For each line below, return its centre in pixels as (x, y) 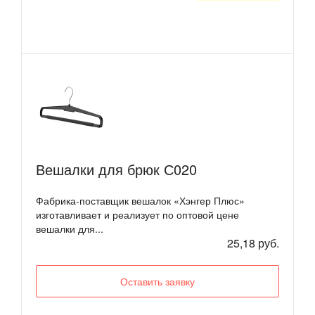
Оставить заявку (157, 281)
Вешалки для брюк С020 (116, 169)
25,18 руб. (253, 243)
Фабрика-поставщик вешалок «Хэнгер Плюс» (140, 200)
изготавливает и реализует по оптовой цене (137, 214)
